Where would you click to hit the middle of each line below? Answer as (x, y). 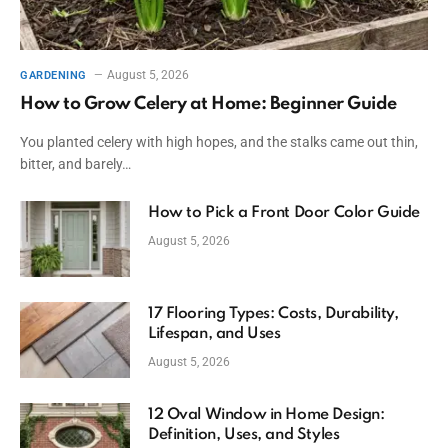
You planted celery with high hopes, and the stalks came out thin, (219, 142)
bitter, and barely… (75, 164)
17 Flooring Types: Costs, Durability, (273, 314)
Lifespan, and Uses (214, 334)
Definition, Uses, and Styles (244, 435)
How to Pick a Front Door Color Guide (284, 213)
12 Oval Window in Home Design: (266, 415)
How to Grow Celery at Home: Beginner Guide (208, 104)
